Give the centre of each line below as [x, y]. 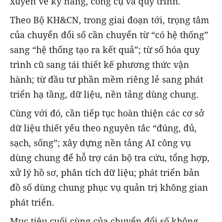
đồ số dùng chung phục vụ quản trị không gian [109, 187]
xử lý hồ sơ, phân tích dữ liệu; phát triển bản [105, 172]
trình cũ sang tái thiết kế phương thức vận [100, 64]
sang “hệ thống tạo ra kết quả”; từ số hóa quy [105, 49]
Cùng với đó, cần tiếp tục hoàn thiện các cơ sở [107, 113]
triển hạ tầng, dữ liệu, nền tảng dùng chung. [104, 94]
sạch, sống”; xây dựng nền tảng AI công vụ [100, 142]
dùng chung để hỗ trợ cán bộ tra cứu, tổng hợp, [110, 157]
